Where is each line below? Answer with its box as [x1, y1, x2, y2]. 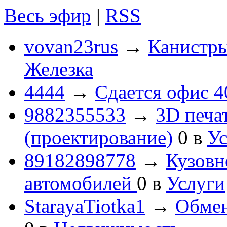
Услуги [166, 172, 225, 194]
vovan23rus [24, 35, 118, 57]
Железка [24, 58, 93, 80]
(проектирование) [24, 126, 173, 148]
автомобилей [24, 172, 137, 194]
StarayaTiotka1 [24, 195, 145, 217]
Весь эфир [4, 4, 91, 26]
